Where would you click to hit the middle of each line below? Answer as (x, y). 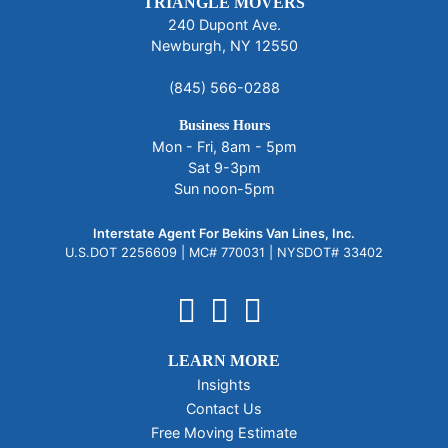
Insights (224, 384)
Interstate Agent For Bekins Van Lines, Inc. (224, 233)
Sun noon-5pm (224, 188)
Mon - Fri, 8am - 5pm (224, 146)
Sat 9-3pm (224, 167)
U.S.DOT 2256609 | (125, 252)
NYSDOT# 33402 (330, 252)
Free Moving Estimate (224, 432)
